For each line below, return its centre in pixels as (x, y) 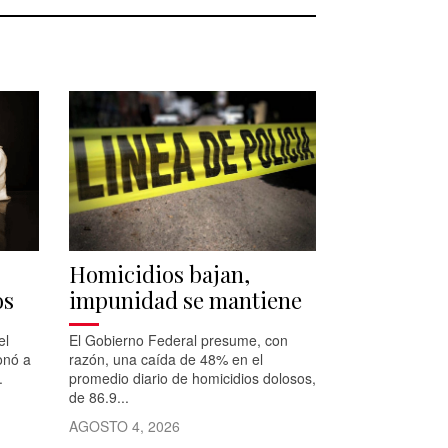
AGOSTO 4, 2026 (124, 425)
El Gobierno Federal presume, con (178, 339)
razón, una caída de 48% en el (165, 358)
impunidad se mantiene (185, 299)
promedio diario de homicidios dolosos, (192, 377)
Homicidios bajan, (159, 273)
